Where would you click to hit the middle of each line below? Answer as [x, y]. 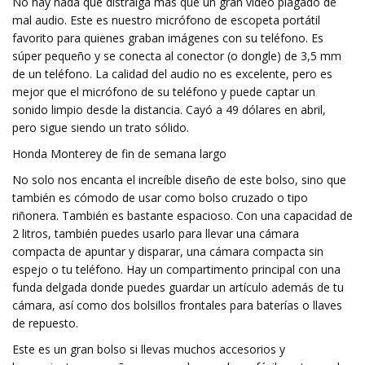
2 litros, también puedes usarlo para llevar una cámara [156, 233]
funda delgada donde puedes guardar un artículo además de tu [178, 287]
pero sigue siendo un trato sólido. [101, 128]
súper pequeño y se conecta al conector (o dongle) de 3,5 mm [177, 56]
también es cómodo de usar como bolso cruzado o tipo [160, 198]
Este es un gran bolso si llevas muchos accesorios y [149, 349]
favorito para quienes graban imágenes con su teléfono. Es [168, 38]
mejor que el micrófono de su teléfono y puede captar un [164, 92]
